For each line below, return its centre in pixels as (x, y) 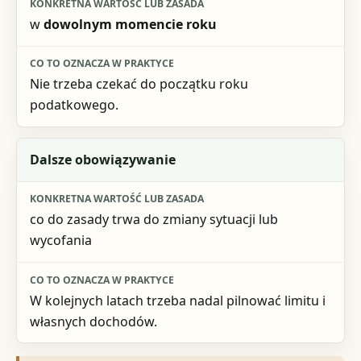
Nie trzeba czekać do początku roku (139, 84)
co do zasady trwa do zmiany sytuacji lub (154, 220)
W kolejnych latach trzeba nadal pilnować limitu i (177, 300)
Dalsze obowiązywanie (102, 160)
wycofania (60, 241)
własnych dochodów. (93, 321)
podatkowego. (74, 105)
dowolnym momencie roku (130, 25)
